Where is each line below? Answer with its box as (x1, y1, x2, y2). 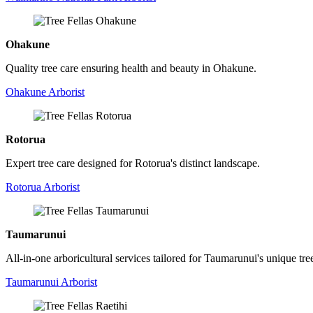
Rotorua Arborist (6, 180, 80, 193)
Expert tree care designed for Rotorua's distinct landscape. (6, 156, 260, 169)
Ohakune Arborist (6, 85, 85, 98)
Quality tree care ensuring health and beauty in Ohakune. (6, 61, 256, 74)
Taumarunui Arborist (6, 275, 97, 288)
